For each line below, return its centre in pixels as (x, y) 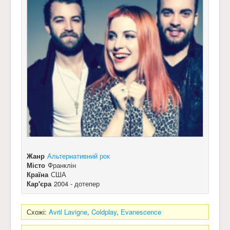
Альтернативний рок (79, 156)
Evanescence (141, 212)
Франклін (62, 165)
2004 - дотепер (77, 184)
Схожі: (38, 212)
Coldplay (104, 212)
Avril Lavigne (68, 212)
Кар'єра (39, 184)
